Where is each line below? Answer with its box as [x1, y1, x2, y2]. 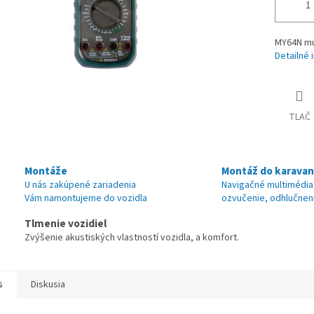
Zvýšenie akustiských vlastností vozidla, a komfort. [25, 231, 239, 245]
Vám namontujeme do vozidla [25, 191, 147, 206]
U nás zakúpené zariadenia [25, 178, 136, 193]
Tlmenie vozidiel [25, 216, 107, 232]
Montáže [25, 163, 67, 179]
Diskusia [31, 278, 65, 292]
